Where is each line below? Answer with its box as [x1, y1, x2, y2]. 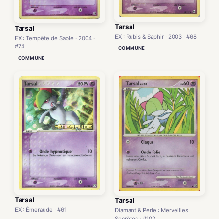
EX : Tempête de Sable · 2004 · [15, 35, 95, 42]
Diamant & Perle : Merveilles [115, 207, 188, 214]
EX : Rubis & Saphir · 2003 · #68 [115, 33, 197, 41]
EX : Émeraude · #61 [15, 206, 66, 214]
